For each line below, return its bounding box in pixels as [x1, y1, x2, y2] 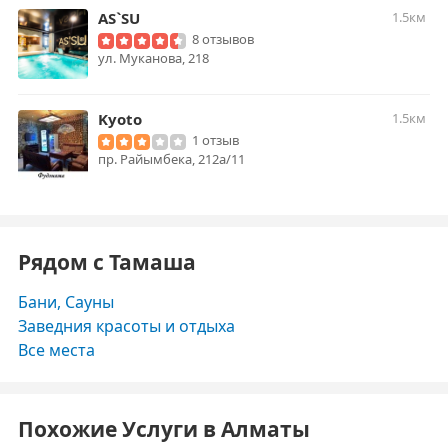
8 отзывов [192, 30, 254, 48]
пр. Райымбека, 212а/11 [98, 150, 245, 168]
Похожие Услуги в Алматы [18, 415, 310, 443]
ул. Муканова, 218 [98, 49, 209, 67]
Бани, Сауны [18, 291, 114, 313]
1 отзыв [192, 131, 239, 149]
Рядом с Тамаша [18, 248, 196, 276]
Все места [18, 339, 95, 361]
